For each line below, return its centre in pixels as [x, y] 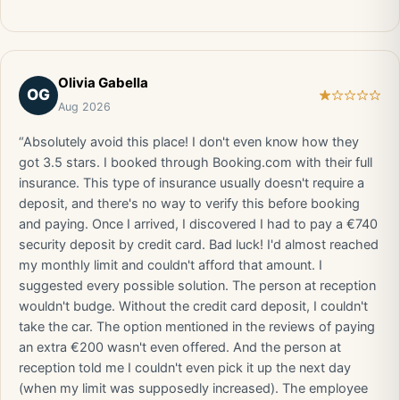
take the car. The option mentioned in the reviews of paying [197, 327]
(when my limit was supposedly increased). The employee [193, 388]
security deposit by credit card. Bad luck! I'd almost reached [199, 245]
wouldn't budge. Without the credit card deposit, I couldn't [193, 306]
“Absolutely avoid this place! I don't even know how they [189, 142]
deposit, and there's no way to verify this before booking [189, 204]
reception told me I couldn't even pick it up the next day [185, 368]
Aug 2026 [84, 107]
